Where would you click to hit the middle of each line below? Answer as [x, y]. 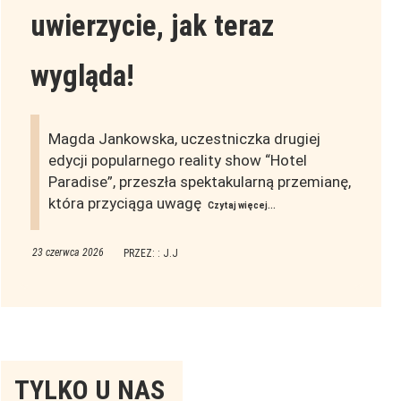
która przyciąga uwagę [126, 204]
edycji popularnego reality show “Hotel [177, 161]
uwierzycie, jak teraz [152, 26]
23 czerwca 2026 [68, 253]
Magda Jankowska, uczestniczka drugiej [184, 139]
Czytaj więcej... [241, 206]
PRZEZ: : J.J [150, 254]
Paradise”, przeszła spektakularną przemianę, [199, 182]
